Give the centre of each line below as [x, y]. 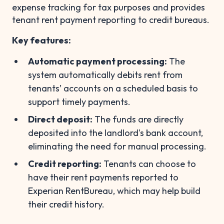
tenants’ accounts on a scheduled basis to [113, 88]
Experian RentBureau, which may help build [114, 190]
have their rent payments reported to [103, 177]
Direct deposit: [60, 119]
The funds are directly [138, 119]
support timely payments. [79, 101]
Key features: [41, 40]
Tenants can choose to [149, 163]
